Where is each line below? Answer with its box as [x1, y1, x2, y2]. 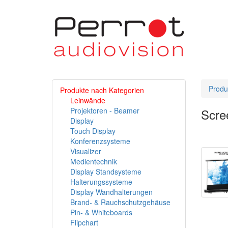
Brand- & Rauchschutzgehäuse [70, 197, 170, 207]
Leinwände [70, 95, 105, 105]
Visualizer [70, 146, 101, 156]
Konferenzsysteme [70, 136, 130, 146]
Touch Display [70, 126, 116, 136]
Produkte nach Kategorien [60, 85, 144, 95]
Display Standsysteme [70, 166, 141, 177]
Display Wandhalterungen [70, 187, 153, 197]
